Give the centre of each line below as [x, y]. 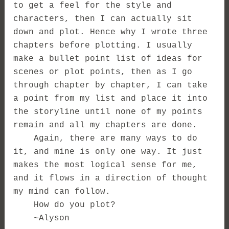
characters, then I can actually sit [103, 19]
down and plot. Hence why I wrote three [111, 32]
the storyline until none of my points [108, 112]
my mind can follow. [62, 192]
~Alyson [42, 219]
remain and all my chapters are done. [106, 125]
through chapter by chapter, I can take [111, 86]
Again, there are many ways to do [106, 139]
